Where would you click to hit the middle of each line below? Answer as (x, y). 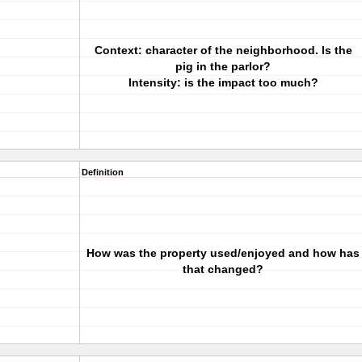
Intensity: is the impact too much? (223, 82)
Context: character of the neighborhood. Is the (223, 50)
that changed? (223, 269)
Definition (103, 172)
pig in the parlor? (223, 66)
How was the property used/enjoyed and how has (223, 253)
